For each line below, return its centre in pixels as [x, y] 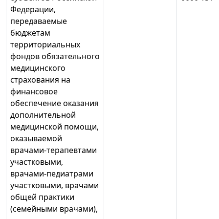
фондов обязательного [55, 56]
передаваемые [39, 21]
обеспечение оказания [55, 103]
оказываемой [36, 139]
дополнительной [43, 115]
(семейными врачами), [54, 209]
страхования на [40, 80]
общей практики [42, 197]
